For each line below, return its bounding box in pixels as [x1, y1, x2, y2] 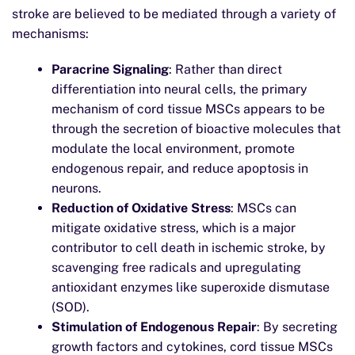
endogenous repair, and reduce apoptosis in [52, 161, 308, 176]
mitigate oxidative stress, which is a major [52, 220, 296, 235]
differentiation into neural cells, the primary [52, 82, 307, 97]
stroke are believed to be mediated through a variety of [12, 6, 336, 21]
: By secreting [257, 319, 338, 334]
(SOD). [52, 300, 90, 315]
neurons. [52, 181, 101, 196]
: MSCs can [231, 200, 296, 216]
